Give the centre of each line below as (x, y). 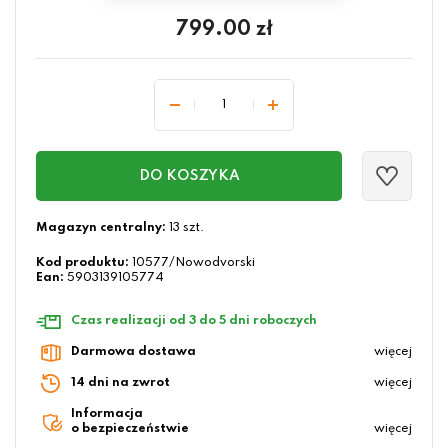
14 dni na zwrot (120, 383)
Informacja (107, 414)
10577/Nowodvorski (193, 263)
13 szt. (185, 228)
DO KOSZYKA (189, 176)
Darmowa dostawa (133, 352)
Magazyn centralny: (101, 228)
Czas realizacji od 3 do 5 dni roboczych (194, 321)
